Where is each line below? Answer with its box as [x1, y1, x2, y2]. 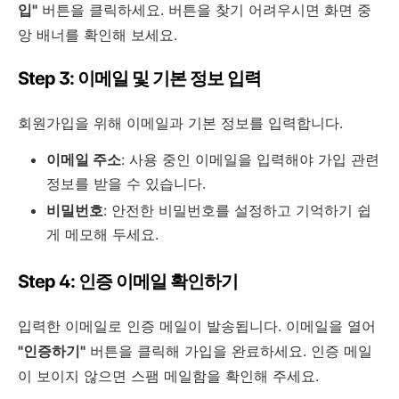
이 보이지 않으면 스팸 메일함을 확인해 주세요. [18, 366, 319, 385]
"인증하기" [18, 341, 85, 360]
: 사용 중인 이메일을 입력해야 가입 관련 [121, 150, 379, 168]
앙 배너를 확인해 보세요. [18, 25, 177, 44]
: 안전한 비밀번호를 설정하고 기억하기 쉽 [103, 200, 371, 219]
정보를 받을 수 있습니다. [46, 174, 206, 192]
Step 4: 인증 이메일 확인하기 [18, 270, 238, 292]
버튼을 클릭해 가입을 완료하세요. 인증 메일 [85, 341, 372, 360]
